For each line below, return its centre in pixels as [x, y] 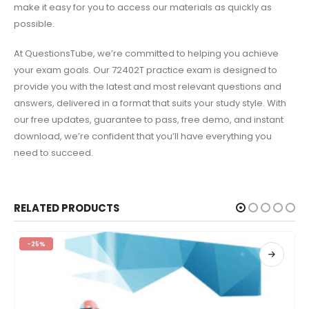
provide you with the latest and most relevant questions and [148, 86]
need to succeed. [53, 152]
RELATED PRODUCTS [67, 208]
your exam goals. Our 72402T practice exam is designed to [146, 70]
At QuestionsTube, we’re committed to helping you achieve [146, 53]
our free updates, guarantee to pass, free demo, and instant [149, 119]
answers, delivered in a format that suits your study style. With [150, 103]
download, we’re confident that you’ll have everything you [143, 136]
